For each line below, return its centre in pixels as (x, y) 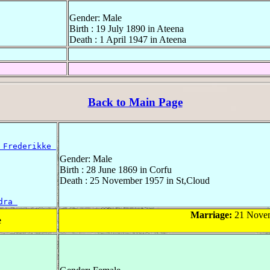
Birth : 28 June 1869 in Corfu (116, 169)
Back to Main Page (135, 102)
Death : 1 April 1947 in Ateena (128, 40)
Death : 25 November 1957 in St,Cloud (135, 180)
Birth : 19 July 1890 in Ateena (127, 29)
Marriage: (211, 215)
